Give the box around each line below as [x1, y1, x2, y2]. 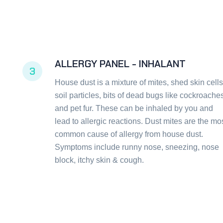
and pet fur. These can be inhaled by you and [55, 104, 213, 113]
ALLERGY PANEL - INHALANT [55, 57, 186, 71]
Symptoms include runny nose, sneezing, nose [55, 143, 219, 152]
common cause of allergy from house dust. [55, 130, 203, 139]
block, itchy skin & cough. [55, 156, 144, 165]
